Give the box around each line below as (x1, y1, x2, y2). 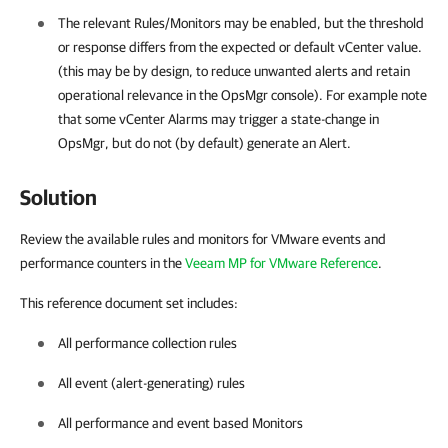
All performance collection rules (58, 335, 237, 351)
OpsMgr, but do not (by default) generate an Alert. (58, 135, 351, 151)
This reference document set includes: (20, 295, 238, 311)
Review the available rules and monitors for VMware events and (20, 231, 386, 247)
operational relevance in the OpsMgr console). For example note (58, 87, 427, 103)
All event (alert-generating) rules (58, 375, 245, 391)
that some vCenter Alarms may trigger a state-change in (58, 111, 379, 127)
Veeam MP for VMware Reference (185, 255, 378, 271)
